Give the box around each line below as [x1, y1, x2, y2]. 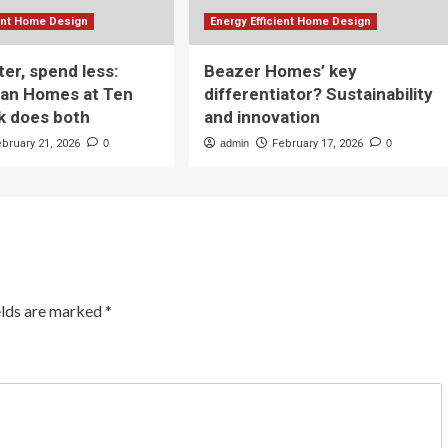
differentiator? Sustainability [203, 84, 433, 105]
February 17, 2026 [271, 137, 363, 151]
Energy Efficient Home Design [209, 15, 371, 29]
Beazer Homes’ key [203, 61, 357, 82]
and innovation [203, 107, 320, 128]
